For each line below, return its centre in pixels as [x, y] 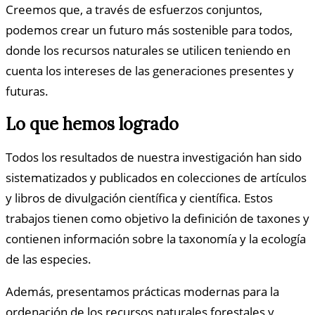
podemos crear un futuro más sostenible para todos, [149, 30]
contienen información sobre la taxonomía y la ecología [156, 239]
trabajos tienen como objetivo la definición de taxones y [157, 219]
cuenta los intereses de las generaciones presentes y [150, 71]
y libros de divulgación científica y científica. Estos [139, 198]
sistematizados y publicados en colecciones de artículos [156, 178]
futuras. [27, 91]
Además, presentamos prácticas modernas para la [142, 292]
